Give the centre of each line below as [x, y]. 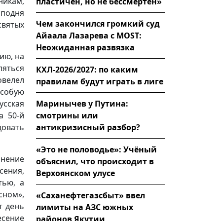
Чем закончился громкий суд [98, 23]
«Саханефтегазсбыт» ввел [91, 195]
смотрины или [67, 115]
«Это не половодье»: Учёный [96, 149]
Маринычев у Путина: [82, 103]
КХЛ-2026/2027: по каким [87, 69]
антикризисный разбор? [88, 127]
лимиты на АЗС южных [85, 207]
